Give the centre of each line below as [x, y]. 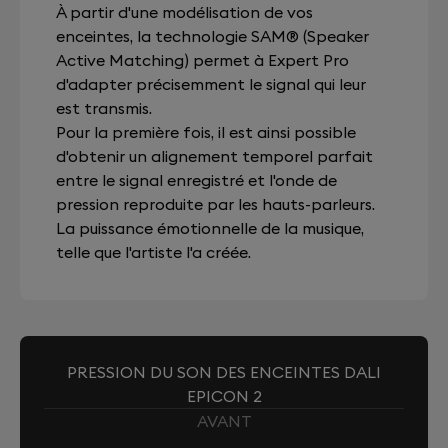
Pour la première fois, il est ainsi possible [206, 132]
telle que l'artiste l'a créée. [153, 252]
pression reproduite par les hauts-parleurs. [215, 204]
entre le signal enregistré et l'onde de [196, 180]
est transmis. [104, 108]
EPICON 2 [224, 396]
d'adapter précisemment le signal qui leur [211, 84]
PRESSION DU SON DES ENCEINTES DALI [224, 372]
